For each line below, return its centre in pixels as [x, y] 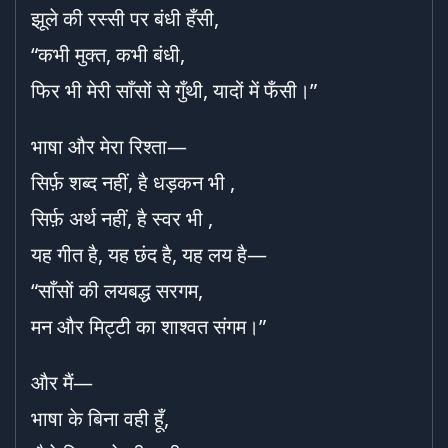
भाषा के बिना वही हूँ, [100, 418]
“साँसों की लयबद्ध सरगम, [117, 290]
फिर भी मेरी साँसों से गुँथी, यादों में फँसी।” [174, 90]
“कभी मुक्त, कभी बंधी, [108, 54]
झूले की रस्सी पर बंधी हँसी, [125, 18]
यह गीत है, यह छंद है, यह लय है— [149, 254]
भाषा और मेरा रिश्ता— [109, 146]
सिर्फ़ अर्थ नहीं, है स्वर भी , [122, 218]
